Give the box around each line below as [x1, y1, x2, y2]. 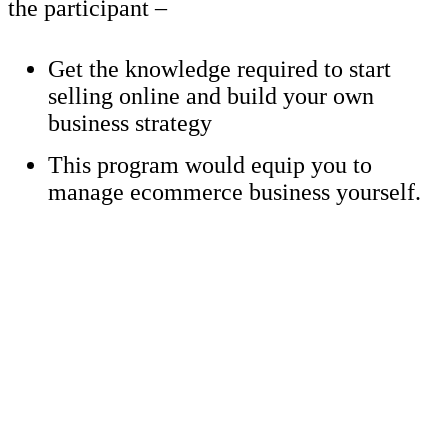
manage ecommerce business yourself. [48, 178, 421, 205]
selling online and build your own [48, 82, 374, 109]
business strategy [48, 109, 212, 136]
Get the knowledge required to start [48, 55, 391, 82]
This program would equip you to [48, 151, 372, 178]
